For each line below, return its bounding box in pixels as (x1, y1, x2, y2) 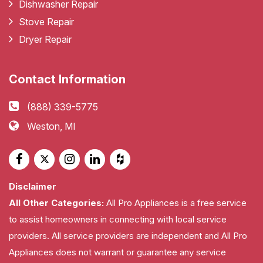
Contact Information (9, 72, 126, 86)
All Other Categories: (9, 197, 104, 208)
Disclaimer (9, 180, 56, 192)
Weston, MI (27, 120, 76, 132)
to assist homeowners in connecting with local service (9, 213, 227, 225)
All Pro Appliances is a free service (104, 197, 247, 208)
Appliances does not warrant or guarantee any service (9, 246, 226, 258)
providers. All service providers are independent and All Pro (9, 230, 247, 241)
